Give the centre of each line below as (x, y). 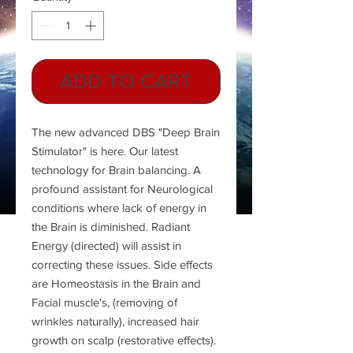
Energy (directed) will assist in (106, 246)
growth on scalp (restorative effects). (124, 340)
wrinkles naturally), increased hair (115, 321)
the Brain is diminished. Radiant (111, 227)
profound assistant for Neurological (122, 189)
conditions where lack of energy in (119, 208)
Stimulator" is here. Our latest (105, 151)
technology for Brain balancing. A (116, 170)
